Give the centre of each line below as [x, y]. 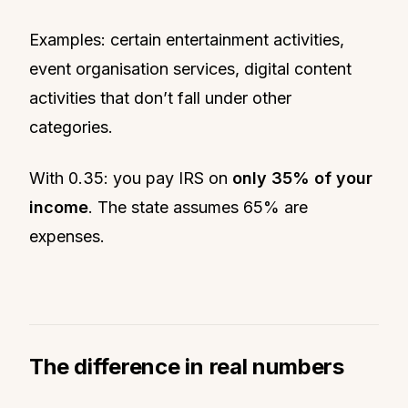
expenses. [67, 236]
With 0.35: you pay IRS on [131, 178]
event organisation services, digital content [190, 68]
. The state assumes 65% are [198, 207]
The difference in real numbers [187, 366]
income [59, 207]
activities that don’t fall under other [160, 97]
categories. [71, 127]
